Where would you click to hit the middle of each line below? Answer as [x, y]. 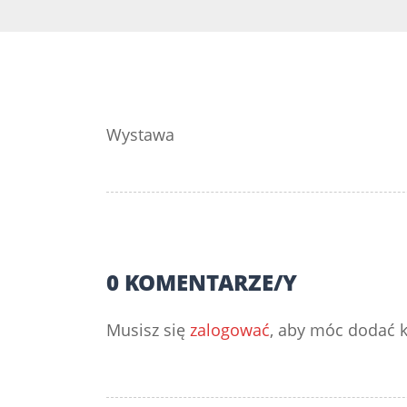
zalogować [230, 330]
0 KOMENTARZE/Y [202, 282]
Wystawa [140, 134]
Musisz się [148, 330]
